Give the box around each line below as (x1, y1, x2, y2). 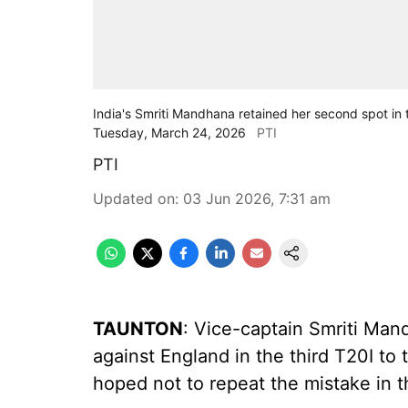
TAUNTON (93, 318, 183, 340)
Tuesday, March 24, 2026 (93, 125, 246, 140)
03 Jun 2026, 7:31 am (183, 189, 331, 208)
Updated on (93, 189, 175, 208)
